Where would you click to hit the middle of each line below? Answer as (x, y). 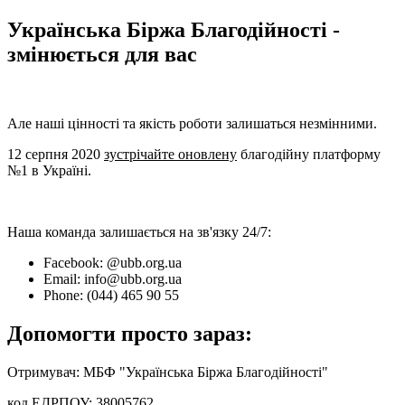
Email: (62, 278)
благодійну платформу (309, 154)
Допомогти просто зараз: (130, 333)
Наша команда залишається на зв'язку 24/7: (139, 231)
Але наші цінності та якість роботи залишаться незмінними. (192, 123)
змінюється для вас (102, 54)
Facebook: (73, 262)
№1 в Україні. (49, 170)
